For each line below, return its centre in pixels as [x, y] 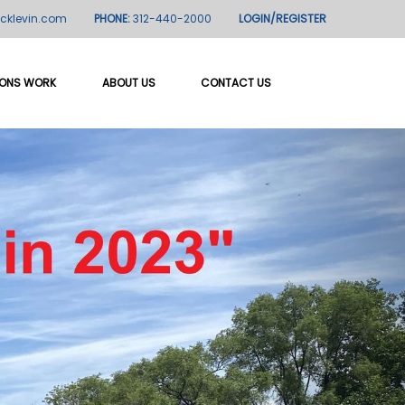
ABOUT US [128, 83]
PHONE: [113, 19]
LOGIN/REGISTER [283, 19]
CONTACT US [236, 83]
